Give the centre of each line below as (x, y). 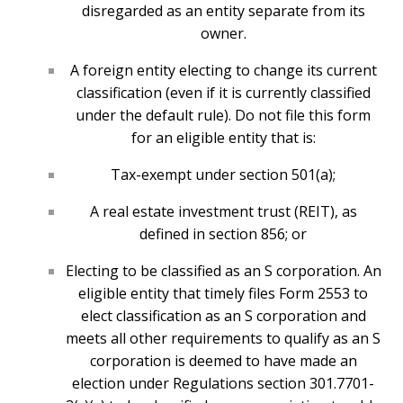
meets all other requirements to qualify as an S (223, 339)
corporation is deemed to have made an (223, 361)
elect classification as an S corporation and (223, 316)
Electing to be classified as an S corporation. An (223, 271)
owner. (223, 34)
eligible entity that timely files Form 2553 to (223, 294)
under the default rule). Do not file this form (223, 116)
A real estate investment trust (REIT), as (223, 212)
